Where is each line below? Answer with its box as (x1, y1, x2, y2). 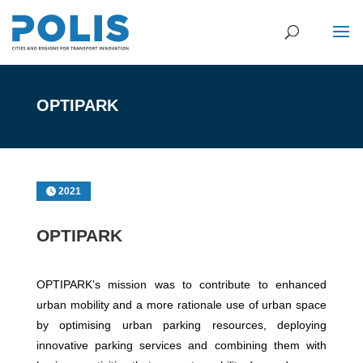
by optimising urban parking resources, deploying (36, 318, 327, 331)
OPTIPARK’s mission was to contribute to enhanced (36, 278, 327, 291)
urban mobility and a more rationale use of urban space (36, 298, 327, 311)
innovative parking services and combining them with (36, 339, 327, 352)
